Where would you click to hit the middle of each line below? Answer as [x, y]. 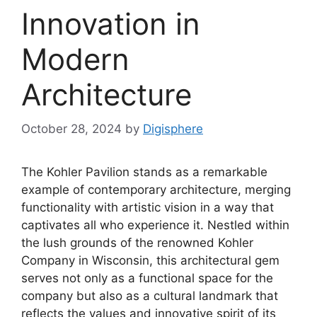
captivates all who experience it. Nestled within [155, 225]
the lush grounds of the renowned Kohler [137, 243]
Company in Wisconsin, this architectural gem [150, 261]
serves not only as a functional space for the [147, 278]
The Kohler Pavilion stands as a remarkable [144, 172]
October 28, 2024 [71, 129]
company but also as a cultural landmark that [150, 296]
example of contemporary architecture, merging [156, 190]
